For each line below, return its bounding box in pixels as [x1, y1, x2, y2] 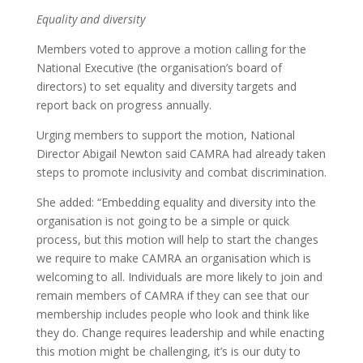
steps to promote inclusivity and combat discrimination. [36, 164, 327, 180]
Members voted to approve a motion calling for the [36, 41, 306, 57]
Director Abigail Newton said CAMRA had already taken [36, 146, 326, 161]
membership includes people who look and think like [36, 306, 310, 322]
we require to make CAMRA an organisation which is [36, 250, 311, 266]
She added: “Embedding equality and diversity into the [36, 194, 316, 210]
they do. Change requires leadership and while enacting [36, 325, 324, 340]
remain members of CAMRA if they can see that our [36, 288, 309, 303]
